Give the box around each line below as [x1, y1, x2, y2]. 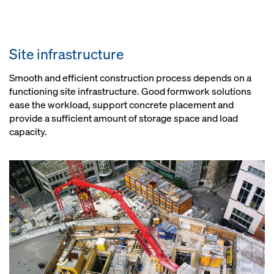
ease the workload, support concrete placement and [9, 98, 234, 112]
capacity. [9, 125, 47, 139]
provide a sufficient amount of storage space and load [9, 112, 238, 125]
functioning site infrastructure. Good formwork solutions [9, 85, 251, 98]
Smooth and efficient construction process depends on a [9, 72, 251, 85]
